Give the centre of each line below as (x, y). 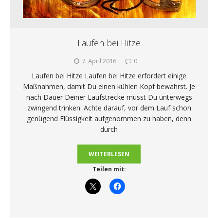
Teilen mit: (109, 169)
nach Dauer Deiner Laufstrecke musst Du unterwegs (109, 97)
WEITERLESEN (109, 154)
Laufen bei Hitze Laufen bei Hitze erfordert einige (109, 75)
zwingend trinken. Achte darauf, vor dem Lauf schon (109, 108)
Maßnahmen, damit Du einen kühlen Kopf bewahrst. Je (109, 86)
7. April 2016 (99, 61)
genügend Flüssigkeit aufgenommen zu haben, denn (109, 118)
